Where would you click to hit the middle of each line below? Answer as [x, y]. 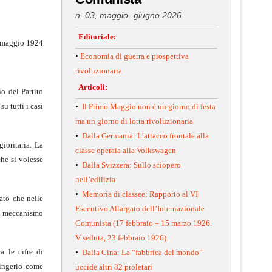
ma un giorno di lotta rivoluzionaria [134, 121]
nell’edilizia [95, 179]
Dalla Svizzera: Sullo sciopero [131, 165]
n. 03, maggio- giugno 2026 [128, 15]
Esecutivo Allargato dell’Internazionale [140, 208]
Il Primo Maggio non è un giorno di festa [149, 106]
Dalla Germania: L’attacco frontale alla [145, 135]
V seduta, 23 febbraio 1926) [121, 237]
